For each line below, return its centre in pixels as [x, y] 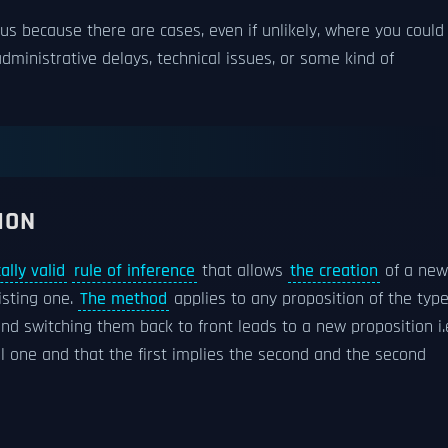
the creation [334, 271]
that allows [242, 271]
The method [123, 299]
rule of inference [134, 271]
